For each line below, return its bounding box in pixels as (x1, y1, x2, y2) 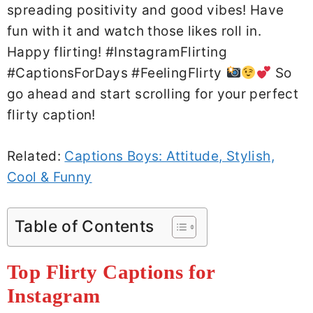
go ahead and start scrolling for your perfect (7, 86, 299, 103)
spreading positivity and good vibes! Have (7, 2, 284, 19)
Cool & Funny (7, 168, 92, 185)
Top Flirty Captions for (7, 261, 215, 284)
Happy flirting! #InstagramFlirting (7, 44, 227, 61)
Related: (7, 147, 65, 164)
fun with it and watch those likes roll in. (7, 23, 261, 40)
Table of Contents (15, 217, 154, 237)
